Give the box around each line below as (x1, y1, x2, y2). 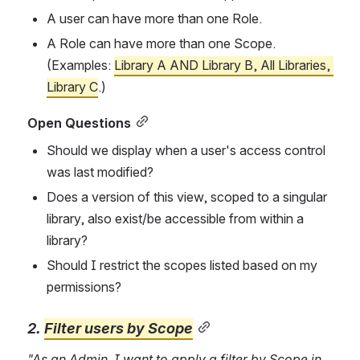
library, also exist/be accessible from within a (47, 211, 304, 227)
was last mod (47, 164, 123, 180)
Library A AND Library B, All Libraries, (114, 57, 330, 73)
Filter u (44, 318, 93, 337)
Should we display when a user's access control (47, 142, 325, 158)
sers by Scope (93, 318, 193, 337)
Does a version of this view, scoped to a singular (47, 189, 327, 205)
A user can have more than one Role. (47, 10, 262, 27)
